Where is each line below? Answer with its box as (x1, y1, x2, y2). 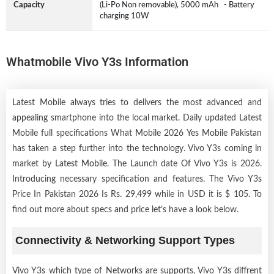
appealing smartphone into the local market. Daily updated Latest (12, 113, 262, 122)
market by (12, 159, 55, 168)
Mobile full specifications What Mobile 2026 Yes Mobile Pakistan (12, 128, 262, 138)
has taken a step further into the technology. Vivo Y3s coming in (12, 144, 262, 153)
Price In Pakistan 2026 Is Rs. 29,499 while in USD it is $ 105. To (12, 190, 262, 199)
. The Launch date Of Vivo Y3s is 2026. (106, 159, 262, 168)
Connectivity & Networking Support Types (15, 234, 235, 246)
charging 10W (100, 11, 153, 20)
